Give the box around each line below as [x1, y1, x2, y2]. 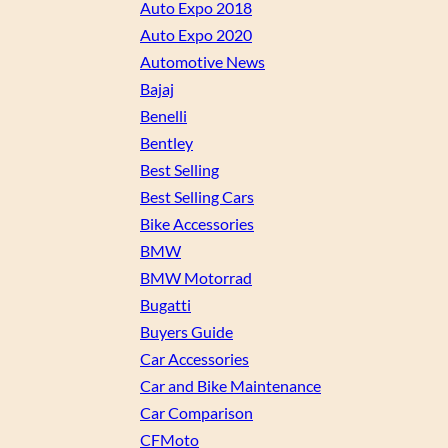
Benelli [140, 106, 187, 126]
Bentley [140, 133, 193, 153]
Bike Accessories [140, 214, 254, 234]
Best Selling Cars [140, 187, 254, 207]
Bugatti [140, 295, 191, 315]
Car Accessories [140, 349, 249, 369]
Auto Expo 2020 [140, 25, 252, 45]
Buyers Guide [140, 322, 233, 342]
